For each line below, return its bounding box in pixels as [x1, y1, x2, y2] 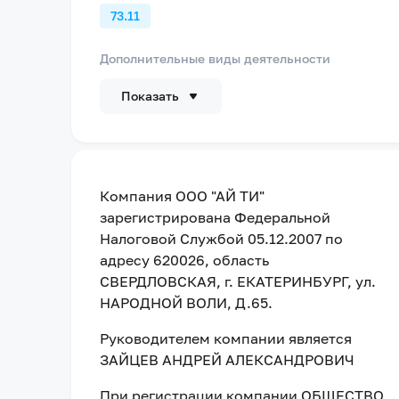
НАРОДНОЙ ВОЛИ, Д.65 [100, 294, 268, 312]
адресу [100, 251, 153, 269]
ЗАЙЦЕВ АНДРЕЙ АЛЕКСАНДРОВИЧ [100, 351, 354, 369]
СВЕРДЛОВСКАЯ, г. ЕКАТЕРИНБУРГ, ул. [100, 273, 376, 290]
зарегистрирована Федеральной [100, 208, 330, 226]
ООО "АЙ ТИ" [175, 187, 265, 205]
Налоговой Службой [100, 230, 248, 248]
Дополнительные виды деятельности [100, 51, 330, 66]
